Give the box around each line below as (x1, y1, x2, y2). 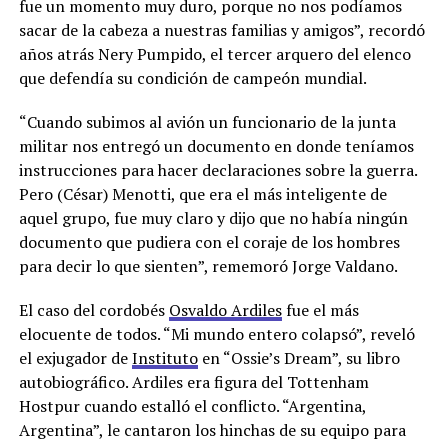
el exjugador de (18, 347, 132, 369)
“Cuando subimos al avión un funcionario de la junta (18, 111, 396, 133)
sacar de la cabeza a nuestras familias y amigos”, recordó (18, 19, 425, 41)
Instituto (131, 347, 198, 369)
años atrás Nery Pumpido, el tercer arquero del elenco (18, 43, 411, 65)
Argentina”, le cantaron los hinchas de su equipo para (18, 419, 406, 441)
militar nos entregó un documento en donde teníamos (18, 135, 414, 157)
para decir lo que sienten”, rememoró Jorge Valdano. (18, 255, 398, 277)
